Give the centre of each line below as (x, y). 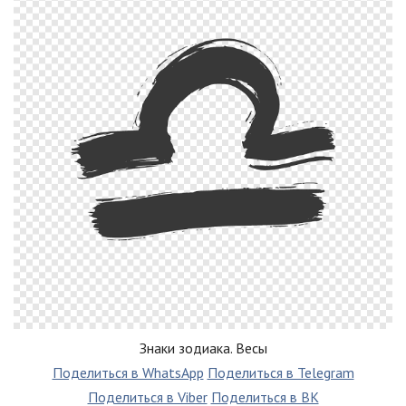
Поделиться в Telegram (280, 372)
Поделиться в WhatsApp (128, 372)
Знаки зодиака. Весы (203, 348)
